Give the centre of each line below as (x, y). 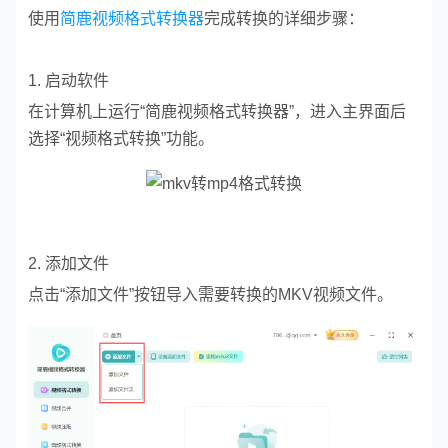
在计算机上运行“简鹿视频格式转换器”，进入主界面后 (217, 111)
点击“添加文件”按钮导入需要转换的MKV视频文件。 (210, 294)
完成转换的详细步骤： (284, 18)
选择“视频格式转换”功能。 (121, 138)
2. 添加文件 (68, 263)
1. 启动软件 (68, 80)
